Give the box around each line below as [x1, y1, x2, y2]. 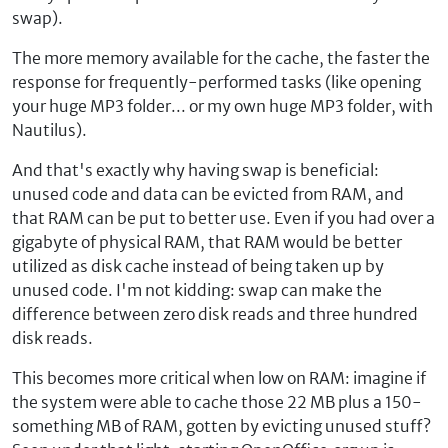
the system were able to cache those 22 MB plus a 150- [12, 392, 422, 412]
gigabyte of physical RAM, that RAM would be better [12, 232, 402, 252]
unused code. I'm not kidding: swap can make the [12, 280, 382, 300]
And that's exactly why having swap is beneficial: [12, 160, 379, 180]
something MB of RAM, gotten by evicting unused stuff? [12, 416, 431, 436]
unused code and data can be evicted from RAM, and [12, 184, 404, 204]
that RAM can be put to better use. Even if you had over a [12, 208, 435, 228]
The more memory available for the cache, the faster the [12, 48, 430, 68]
